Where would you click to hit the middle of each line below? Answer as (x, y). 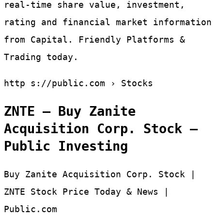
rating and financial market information (108, 22)
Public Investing (66, 146)
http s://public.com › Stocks (78, 83)
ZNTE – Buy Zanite (70, 111)
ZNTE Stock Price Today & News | (86, 192)
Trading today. (41, 57)
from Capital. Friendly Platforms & (94, 39)
